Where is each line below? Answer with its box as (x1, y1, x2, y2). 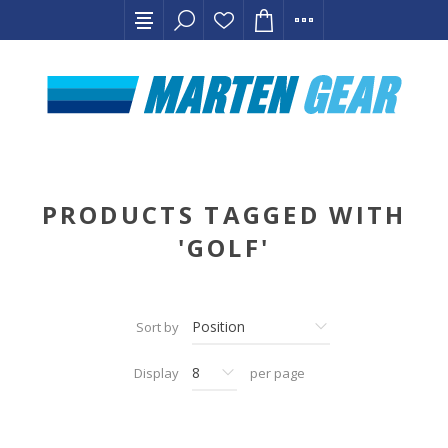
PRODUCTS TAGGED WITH (41, 198, 407, 231)
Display (134, 364, 179, 382)
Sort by (136, 318, 179, 336)
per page (250, 364, 305, 382)
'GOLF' (177, 231, 271, 264)
